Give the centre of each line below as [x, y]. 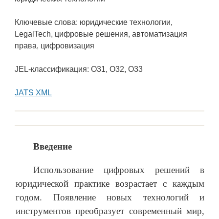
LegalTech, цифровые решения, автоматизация [101, 34]
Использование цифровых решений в [119, 170]
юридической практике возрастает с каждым [110, 184]
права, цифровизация [55, 46]
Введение [53, 147]
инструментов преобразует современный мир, [110, 211]
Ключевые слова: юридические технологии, [94, 22]
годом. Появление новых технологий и [110, 197]
